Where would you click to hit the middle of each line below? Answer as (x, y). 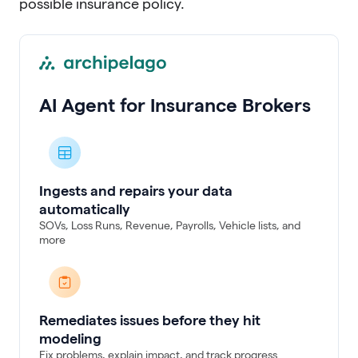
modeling (70, 338)
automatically (85, 209)
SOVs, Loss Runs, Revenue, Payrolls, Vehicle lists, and (170, 225)
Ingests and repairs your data (136, 190)
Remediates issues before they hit (150, 320)
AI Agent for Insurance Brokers (175, 105)
